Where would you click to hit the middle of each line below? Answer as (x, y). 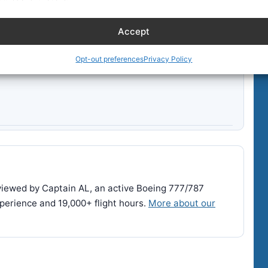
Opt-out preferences (110, 59)
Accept (134, 31)
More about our (182, 203)
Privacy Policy (168, 59)
